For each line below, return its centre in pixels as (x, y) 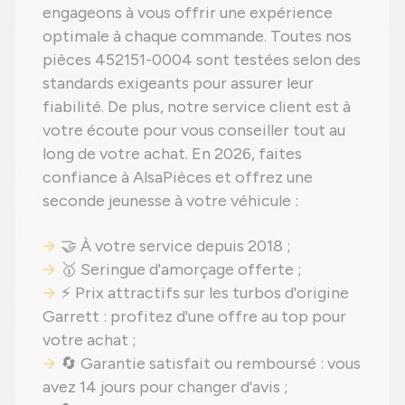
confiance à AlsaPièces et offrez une (178, 178)
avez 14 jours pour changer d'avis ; (165, 387)
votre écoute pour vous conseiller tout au (194, 131)
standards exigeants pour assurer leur (178, 84)
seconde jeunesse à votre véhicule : (170, 201)
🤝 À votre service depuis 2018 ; (176, 246)
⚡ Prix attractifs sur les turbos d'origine (205, 293)
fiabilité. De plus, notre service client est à (197, 107)
